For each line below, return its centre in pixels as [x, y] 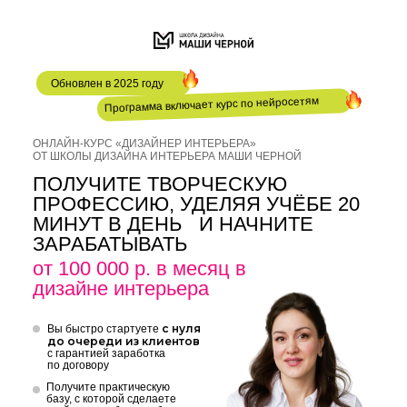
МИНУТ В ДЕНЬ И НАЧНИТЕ [173, 224]
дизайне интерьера [121, 288]
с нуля [180, 328]
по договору [78, 365]
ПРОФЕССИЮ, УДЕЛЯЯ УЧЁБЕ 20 [196, 204]
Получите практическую [108, 387]
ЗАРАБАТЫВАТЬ [110, 244]
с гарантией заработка [106, 353]
